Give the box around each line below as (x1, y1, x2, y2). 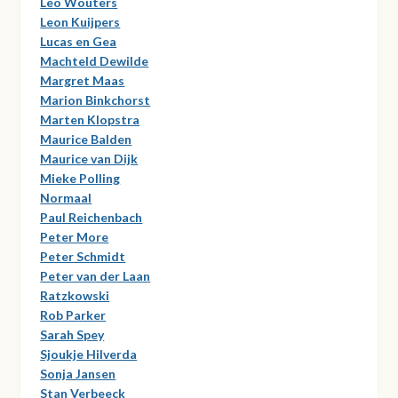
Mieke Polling (40, 170, 121, 186)
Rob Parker (40, 306, 107, 322)
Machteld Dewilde (40, 52, 149, 68)
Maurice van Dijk (40, 150, 139, 166)
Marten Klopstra (40, 111, 140, 127)
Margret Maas (40, 72, 125, 88)
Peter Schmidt (40, 248, 126, 264)
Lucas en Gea (40, 33, 117, 49)
